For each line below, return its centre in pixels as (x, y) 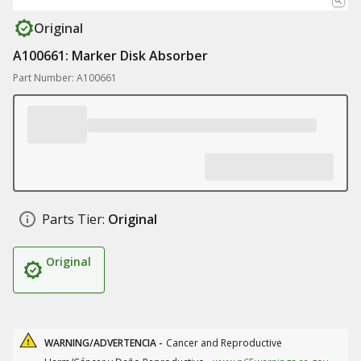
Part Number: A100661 (65, 78)
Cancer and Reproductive (224, 343)
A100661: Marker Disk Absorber (110, 56)
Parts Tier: (73, 219)
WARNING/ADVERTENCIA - (104, 343)
